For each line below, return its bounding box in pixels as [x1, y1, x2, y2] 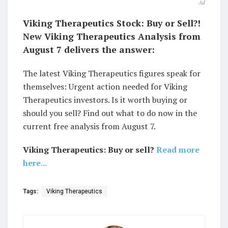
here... [23, 157, 47, 169]
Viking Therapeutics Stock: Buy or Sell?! [23, 17, 201, 30]
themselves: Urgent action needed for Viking [23, 81, 187, 93]
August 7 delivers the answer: [23, 44, 155, 56]
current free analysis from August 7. [23, 121, 156, 132]
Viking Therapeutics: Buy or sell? [23, 144, 156, 156]
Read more [156, 144, 199, 156]
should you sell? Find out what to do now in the [23, 107, 197, 119]
